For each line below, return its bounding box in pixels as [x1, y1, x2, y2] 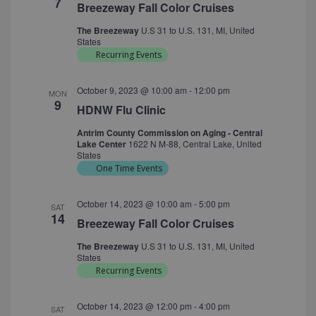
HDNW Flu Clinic [76, 102, 166, 119]
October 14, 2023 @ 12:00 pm [76, 300, 192, 312]
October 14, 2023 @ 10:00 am [76, 197, 192, 210]
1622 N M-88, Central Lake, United [128, 138, 262, 150]
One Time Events [95, 162, 162, 175]
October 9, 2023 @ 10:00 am [76, 84, 187, 97]
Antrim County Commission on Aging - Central [76, 126, 262, 140]
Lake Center [76, 138, 128, 151]
